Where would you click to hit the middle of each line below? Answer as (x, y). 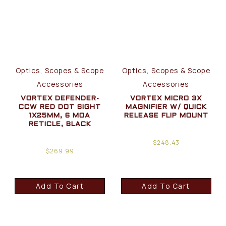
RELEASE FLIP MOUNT (166, 116)
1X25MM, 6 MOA (60, 116)
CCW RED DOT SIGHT (60, 107)
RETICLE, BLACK (60, 124)
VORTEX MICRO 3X (166, 98)
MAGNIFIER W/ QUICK (166, 107)
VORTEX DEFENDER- (60, 98)
